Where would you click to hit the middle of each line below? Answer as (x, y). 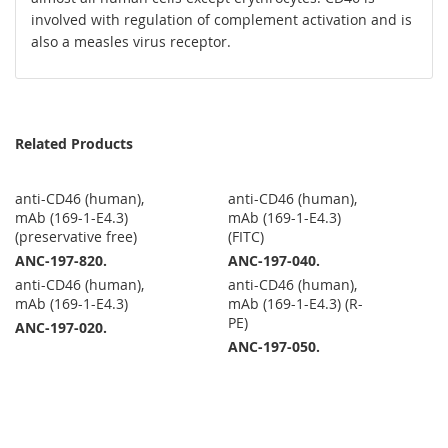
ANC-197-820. (61, 261)
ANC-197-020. (61, 328)
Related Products (74, 144)
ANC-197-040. (274, 261)
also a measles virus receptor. (131, 42)
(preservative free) (76, 237)
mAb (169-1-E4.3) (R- (296, 304)
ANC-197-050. (274, 347)
